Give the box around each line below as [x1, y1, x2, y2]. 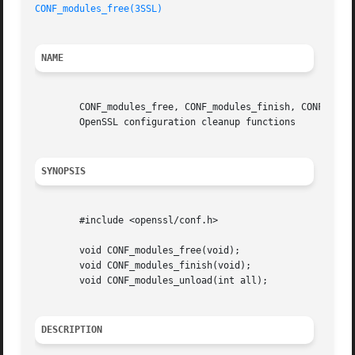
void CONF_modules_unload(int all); [35, 275, 80, 287]
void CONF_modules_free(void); [35, 245, 80, 257]
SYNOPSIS [41, 166, 86, 177]
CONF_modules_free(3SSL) [35, 3, 163, 15]
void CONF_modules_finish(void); [35, 260, 80, 272]
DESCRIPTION [41, 324, 103, 336]
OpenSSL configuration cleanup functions [35, 116, 80, 128]
